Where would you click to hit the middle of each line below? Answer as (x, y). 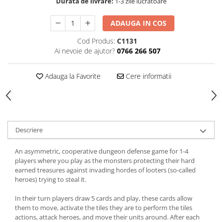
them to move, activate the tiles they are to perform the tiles (104, 207)
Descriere (29, 130)
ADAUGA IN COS (139, 23)
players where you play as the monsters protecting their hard (105, 160)
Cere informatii (147, 76)
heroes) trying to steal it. (51, 179)
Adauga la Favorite (72, 76)
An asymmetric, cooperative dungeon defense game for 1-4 (102, 151)
